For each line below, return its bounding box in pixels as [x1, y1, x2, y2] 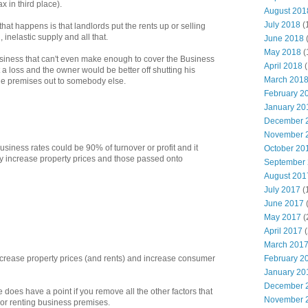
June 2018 [264, 34, 304, 43]
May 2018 [264, 47, 301, 57]
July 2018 [264, 20, 300, 30]
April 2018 [264, 61, 302, 71]
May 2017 [264, 212, 301, 222]
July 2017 [264, 185, 300, 195]
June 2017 [264, 199, 304, 208]
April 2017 [264, 226, 302, 236]
